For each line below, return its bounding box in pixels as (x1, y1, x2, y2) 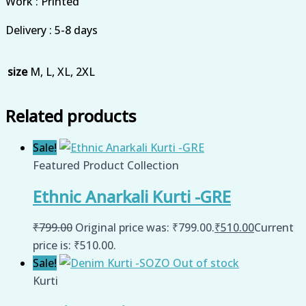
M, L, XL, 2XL (30, 64, 95, 79)
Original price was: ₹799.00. (75, 220, 214, 236)
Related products (5, 104, 136, 127)
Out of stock (173, 255, 239, 271)
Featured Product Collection (33, 157, 179, 173)
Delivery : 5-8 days (5, 22, 98, 38)
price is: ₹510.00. (33, 238, 116, 253)
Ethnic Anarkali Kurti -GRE (33, 184, 231, 208)
